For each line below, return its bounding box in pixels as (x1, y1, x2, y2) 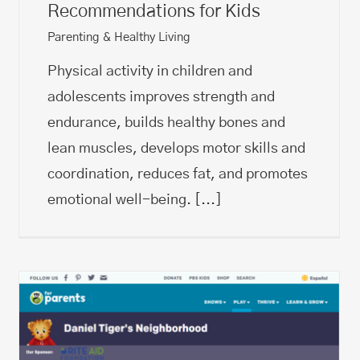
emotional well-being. (47, 192, 194, 207)
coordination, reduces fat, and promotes (47, 166, 308, 182)
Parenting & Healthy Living (47, 31, 190, 43)
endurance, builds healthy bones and (47, 115, 285, 130)
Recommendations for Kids (47, 2, 260, 20)
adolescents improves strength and (47, 89, 275, 104)
